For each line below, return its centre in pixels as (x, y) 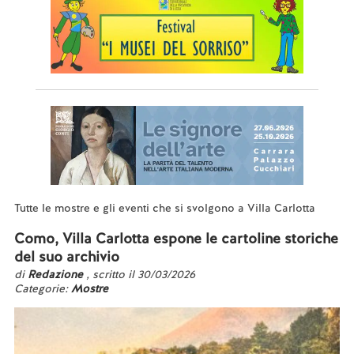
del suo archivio (66, 256)
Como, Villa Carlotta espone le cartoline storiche (176, 238)
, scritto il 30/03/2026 (140, 274)
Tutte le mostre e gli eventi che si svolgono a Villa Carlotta (164, 208)
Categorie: (42, 288)
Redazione (56, 274)
